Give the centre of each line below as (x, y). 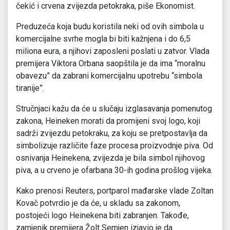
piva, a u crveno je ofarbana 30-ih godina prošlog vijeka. (114, 170)
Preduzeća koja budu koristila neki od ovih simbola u (110, 27)
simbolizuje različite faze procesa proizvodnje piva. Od (114, 146)
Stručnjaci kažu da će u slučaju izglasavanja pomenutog (114, 109)
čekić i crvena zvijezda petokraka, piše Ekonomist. (106, 6)
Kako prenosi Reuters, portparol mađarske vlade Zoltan (115, 191)
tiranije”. (30, 88)
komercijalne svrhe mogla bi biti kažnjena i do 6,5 (103, 39)
